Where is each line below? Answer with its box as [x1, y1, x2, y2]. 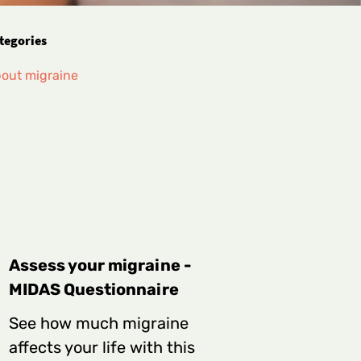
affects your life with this [9, 338, 195, 358]
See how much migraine [9, 313, 189, 334]
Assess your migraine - [9, 255, 192, 276]
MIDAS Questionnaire [9, 280, 179, 300]
